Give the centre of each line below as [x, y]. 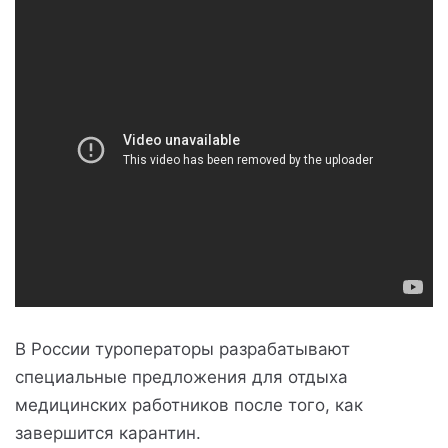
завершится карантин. [108, 433]
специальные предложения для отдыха [181, 377]
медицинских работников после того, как [189, 405]
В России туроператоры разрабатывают [182, 349]
